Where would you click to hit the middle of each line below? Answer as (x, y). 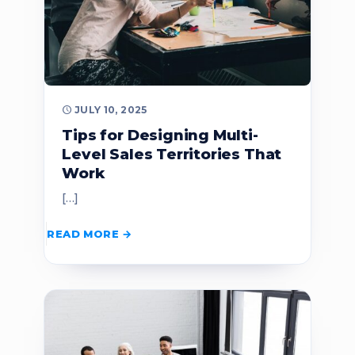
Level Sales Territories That (172, 154)
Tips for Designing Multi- (160, 135)
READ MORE (83, 234)
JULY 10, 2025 (111, 109)
